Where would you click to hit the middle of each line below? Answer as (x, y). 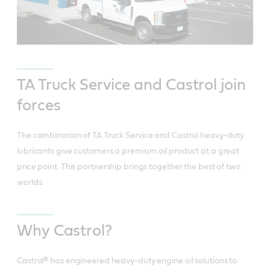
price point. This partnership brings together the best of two (129, 167)
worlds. (30, 183)
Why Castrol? (64, 231)
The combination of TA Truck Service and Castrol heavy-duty (131, 136)
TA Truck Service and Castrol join (131, 85)
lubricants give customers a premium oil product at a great (128, 151)
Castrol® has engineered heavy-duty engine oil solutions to (127, 261)
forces (39, 105)
